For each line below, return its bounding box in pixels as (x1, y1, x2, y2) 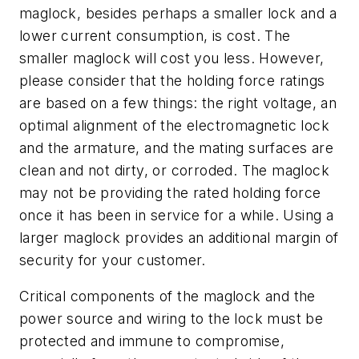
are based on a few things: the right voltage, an (19, 94, 337, 111)
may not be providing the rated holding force (19, 184, 321, 201)
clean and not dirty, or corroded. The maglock (19, 161, 329, 179)
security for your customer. (19, 251, 206, 268)
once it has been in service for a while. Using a (19, 206, 334, 224)
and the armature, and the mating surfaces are (19, 139, 333, 156)
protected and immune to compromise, (19, 333, 284, 350)
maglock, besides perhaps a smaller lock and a (19, 4, 337, 22)
